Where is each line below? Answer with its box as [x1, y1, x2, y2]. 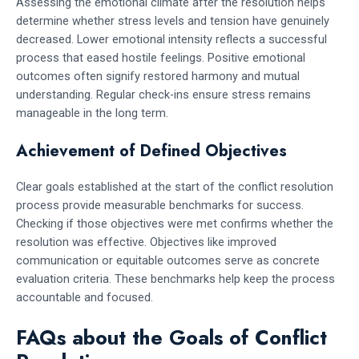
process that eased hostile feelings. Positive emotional [16, 50, 305, 65]
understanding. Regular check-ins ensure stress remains [16, 87, 311, 102]
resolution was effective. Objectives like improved [16, 235, 276, 250]
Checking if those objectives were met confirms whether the [16, 216, 333, 232]
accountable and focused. [16, 290, 153, 305]
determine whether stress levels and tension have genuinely [16, 13, 329, 28]
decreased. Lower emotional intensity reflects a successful [16, 31, 327, 46]
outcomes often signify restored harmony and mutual [16, 68, 300, 83]
